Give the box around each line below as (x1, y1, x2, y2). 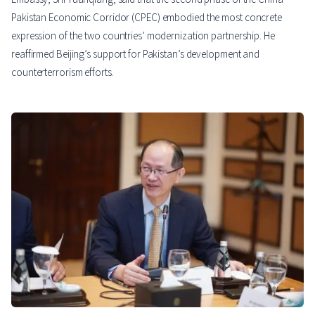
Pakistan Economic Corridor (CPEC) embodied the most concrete (11, 10, 282, 24)
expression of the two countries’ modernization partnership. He (11, 28, 275, 42)
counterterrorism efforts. (11, 65, 114, 79)
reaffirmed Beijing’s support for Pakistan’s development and (11, 46, 260, 60)
